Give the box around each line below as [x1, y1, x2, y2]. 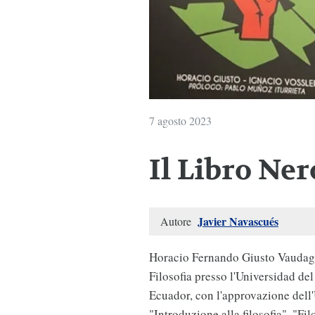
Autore [160, 213, 194, 229]
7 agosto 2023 [148, 112, 212, 128]
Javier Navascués [197, 212, 278, 229]
